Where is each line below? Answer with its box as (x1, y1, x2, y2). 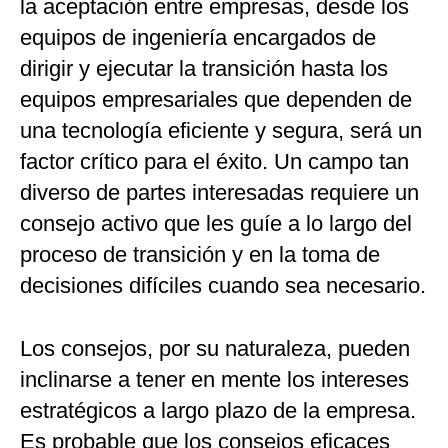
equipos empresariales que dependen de (20, 87, 412, 113)
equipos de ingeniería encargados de (20, 25, 376, 51)
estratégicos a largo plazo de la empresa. (20, 398, 416, 424)
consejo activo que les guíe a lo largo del (20, 211, 412, 237)
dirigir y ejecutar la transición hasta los (20, 56, 388, 82)
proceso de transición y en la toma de (20, 242, 380, 268)
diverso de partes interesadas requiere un (20, 180, 419, 206)
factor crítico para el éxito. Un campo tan (20, 149, 409, 175)
